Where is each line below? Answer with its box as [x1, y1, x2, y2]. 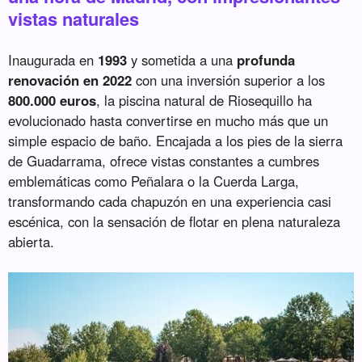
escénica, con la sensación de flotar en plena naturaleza [8, 212, 341, 232]
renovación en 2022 [8, 70, 133, 90]
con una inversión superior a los [132, 70, 326, 90]
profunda [237, 50, 296, 70]
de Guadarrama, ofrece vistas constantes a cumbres [8, 151, 320, 171]
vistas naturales [8, 6, 140, 32]
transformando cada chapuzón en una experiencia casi [8, 192, 332, 212]
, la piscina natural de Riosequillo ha [96, 90, 313, 111]
